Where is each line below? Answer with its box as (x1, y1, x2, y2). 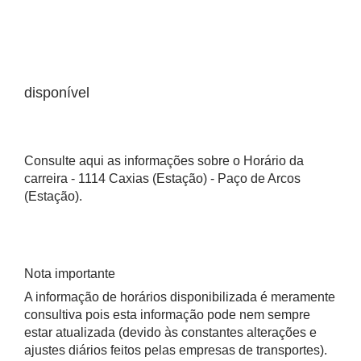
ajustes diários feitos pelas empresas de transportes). (24, 343, 327, 357)
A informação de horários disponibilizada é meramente (24, 290, 335, 304)
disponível (24, 85, 89, 101)
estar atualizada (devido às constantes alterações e (24, 326, 317, 339)
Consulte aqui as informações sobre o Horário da (24, 154, 304, 168)
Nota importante (24, 267, 115, 280)
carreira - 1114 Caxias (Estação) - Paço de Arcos (24, 172, 301, 185)
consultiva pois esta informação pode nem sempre (24, 308, 310, 322)
